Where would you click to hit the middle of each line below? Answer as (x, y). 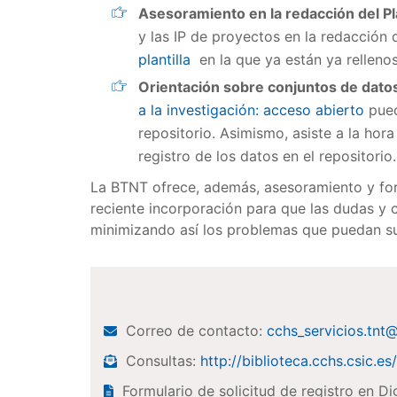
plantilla (164, 59)
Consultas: (163, 361)
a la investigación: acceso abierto (251, 110)
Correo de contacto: (196, 331)
